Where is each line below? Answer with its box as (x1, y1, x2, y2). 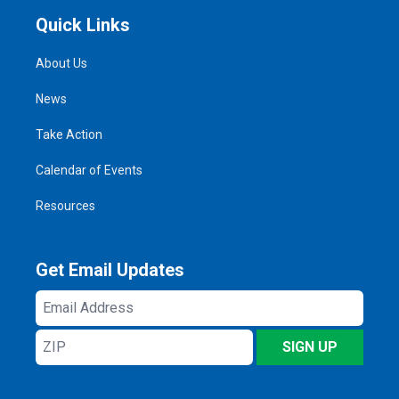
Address (36, 313, 93, 330)
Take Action (36, 127, 102, 142)
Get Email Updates (36, 259, 184, 281)
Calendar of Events (36, 163, 142, 177)
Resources (36, 199, 95, 213)
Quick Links (36, 14, 130, 36)
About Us (36, 56, 87, 70)
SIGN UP (282, 338, 338, 355)
